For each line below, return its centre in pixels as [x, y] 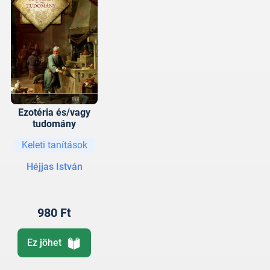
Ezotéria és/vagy [54, 112]
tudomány [54, 124]
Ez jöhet [44, 243]
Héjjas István [54, 166]
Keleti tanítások [54, 145]
